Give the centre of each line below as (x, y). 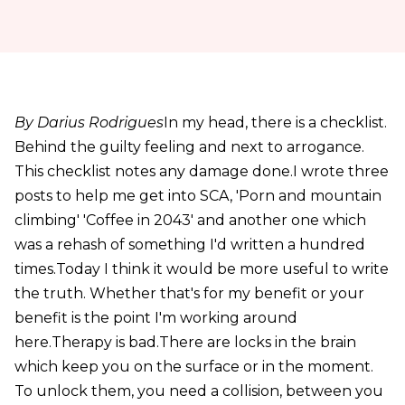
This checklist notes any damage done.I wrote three (201, 171)
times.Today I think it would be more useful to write (201, 268)
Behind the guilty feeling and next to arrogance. (189, 146)
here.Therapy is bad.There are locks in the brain (185, 342)
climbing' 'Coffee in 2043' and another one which (190, 220)
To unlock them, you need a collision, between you (198, 391)
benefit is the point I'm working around (155, 317)
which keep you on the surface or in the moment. (193, 366)
